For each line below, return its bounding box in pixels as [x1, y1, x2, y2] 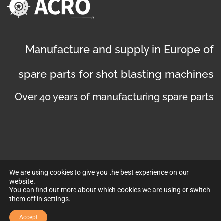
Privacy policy [36, 205, 79, 216]
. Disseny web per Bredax [98, 184, 180, 193]
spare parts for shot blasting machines [18, 67, 214, 80]
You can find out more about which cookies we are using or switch [9, 186, 210, 194]
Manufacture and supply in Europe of [25, 42, 214, 56]
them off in [9, 195, 44, 203]
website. [9, 177, 35, 185]
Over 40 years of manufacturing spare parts [15, 90, 214, 103]
